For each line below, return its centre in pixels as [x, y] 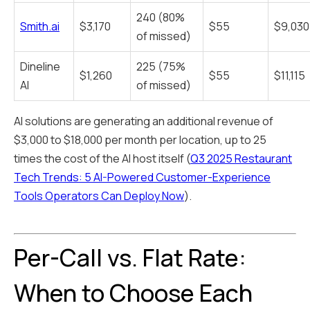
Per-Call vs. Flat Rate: [130, 258]
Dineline [40, 67]
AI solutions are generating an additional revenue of [144, 121]
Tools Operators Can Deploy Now [99, 196]
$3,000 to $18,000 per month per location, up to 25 [140, 140]
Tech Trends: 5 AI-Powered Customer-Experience [142, 177]
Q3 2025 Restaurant [241, 159]
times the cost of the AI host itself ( [102, 159]
